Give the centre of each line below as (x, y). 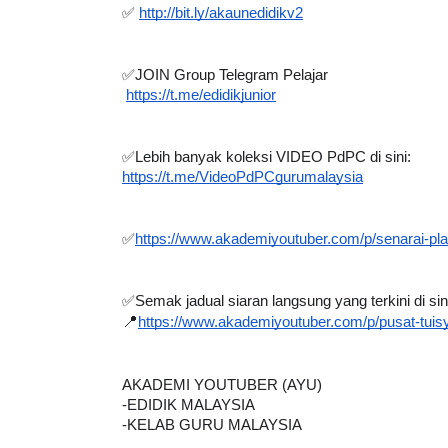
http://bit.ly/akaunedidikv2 (221, 12)
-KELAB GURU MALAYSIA (212, 424)
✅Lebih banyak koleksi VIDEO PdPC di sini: (266, 156)
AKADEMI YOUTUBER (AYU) (222, 384)
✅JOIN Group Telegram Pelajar (227, 74)
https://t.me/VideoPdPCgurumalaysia (242, 176)
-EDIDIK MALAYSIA (188, 404)
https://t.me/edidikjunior (201, 94)
